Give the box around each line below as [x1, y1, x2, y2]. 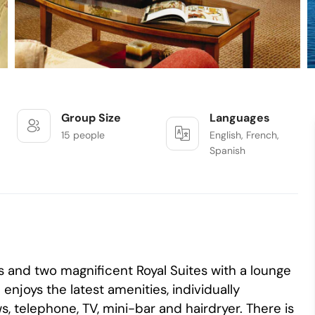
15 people [60, 129, 105, 141]
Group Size [60, 110, 121, 125]
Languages [209, 110, 270, 125]
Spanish [209, 144, 245, 157]
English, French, [209, 129, 279, 141]
